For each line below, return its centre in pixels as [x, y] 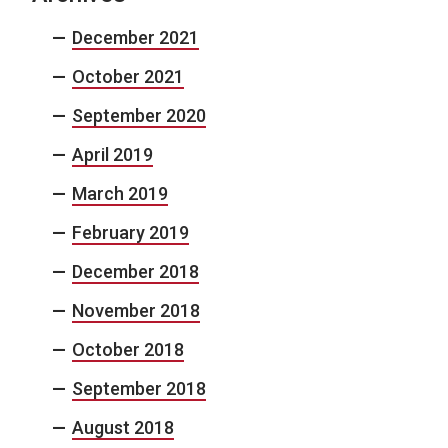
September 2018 [139, 388]
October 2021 [128, 76]
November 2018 [136, 310]
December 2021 [135, 37]
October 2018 [128, 349]
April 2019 [112, 154]
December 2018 [135, 271]
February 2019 [130, 232]
